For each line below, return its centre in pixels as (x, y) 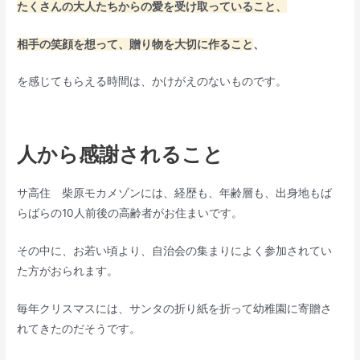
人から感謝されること (121, 155)
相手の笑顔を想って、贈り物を (96, 44)
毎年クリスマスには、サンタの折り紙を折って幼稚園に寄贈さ (175, 309)
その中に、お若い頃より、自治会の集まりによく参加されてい (175, 251)
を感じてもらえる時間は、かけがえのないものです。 (152, 82)
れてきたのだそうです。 (79, 329)
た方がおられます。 (68, 271)
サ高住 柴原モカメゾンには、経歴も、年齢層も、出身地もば (175, 193)
